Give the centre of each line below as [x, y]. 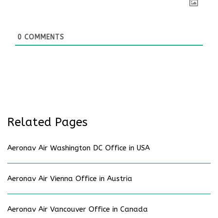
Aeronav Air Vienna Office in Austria [70, 179]
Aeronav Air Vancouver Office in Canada [78, 209]
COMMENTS [43, 37]
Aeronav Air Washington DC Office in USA [79, 148]
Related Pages [47, 122]
